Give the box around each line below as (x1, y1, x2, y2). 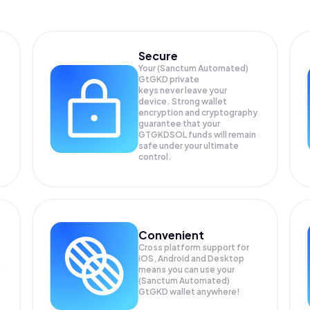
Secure (138, 48, 179, 63)
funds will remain (188, 129, 257, 140)
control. (138, 152, 172, 162)
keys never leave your (138, 85, 228, 95)
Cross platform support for (138, 242, 250, 253)
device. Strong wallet (138, 96, 228, 107)
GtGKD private (138, 74, 200, 84)
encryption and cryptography (138, 107, 258, 118)
